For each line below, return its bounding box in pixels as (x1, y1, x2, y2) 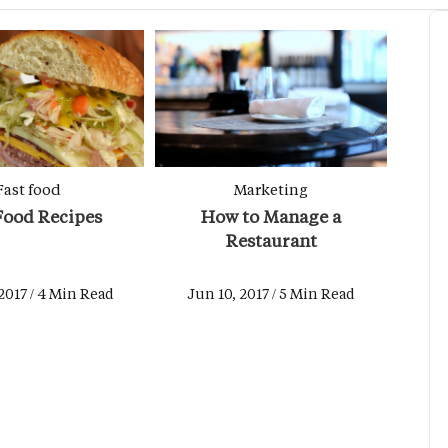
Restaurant (225, 228, 317, 251)
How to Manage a (201, 204, 342, 227)
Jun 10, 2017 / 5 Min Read (187, 283, 356, 303)
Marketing (234, 178, 309, 199)
